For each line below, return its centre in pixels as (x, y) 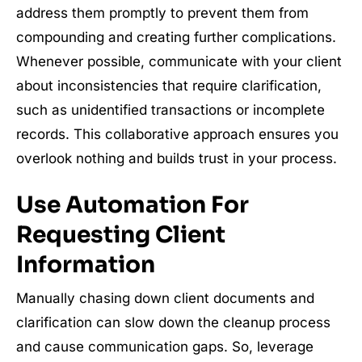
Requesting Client (121, 235)
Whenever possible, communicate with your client (179, 62)
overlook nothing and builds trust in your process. (177, 159)
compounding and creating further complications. (176, 38)
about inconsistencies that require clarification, (169, 86)
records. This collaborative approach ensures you (177, 135)
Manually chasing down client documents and (165, 299)
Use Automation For (133, 205)
